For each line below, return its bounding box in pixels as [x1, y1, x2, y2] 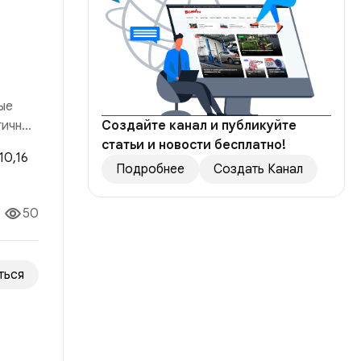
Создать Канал [214, 161, 303, 178]
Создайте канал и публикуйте [102, 118, 297, 135]
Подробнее [116, 161, 185, 178]
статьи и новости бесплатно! [102, 137, 286, 154]
